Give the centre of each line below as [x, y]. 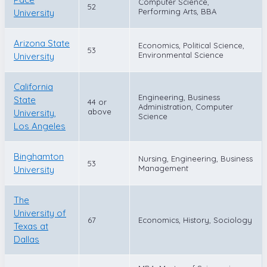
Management [163, 168]
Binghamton [39, 156]
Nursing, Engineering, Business [195, 158]
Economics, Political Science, [191, 45]
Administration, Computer [186, 106]
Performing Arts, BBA [177, 11]
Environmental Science [181, 55]
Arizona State [42, 43]
